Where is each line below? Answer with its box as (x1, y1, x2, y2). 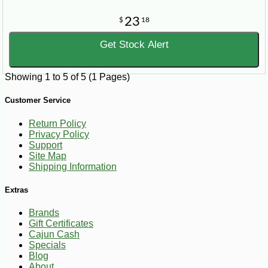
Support (29, 139, 62, 150)
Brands (29, 207, 59, 218)
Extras (5, 185, 28, 194)
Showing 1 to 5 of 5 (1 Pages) (5, 72, 130, 83)
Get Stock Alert (99, 39, 169, 51)
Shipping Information (29, 161, 117, 172)
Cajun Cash (29, 229, 80, 239)
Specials (29, 239, 66, 250)
